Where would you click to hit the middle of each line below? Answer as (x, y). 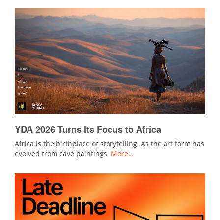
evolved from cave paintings (63, 154)
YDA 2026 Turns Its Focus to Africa (89, 129)
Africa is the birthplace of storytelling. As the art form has (110, 144)
